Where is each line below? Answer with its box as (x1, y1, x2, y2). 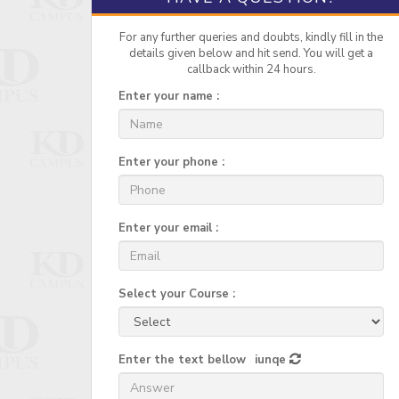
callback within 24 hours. (186, 61, 316, 78)
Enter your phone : (118, 154, 224, 171)
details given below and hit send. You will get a (129, 45, 373, 62)
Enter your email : (118, 220, 218, 237)
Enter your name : (118, 88, 219, 105)
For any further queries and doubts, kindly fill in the (119, 29, 383, 46)
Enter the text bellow (118, 352, 246, 369)
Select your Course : (118, 286, 235, 303)
